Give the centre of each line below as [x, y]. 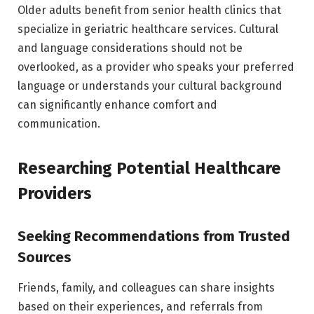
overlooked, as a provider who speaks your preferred [156, 67]
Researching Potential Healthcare [149, 169]
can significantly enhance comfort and [117, 104]
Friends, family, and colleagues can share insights [146, 288]
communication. [59, 123]
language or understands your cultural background [150, 86]
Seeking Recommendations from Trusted [154, 236]
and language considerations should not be [130, 48]
